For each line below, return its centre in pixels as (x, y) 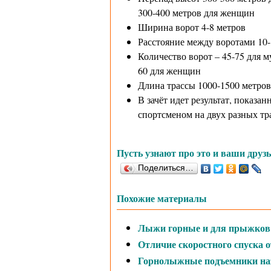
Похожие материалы (162, 199)
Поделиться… (165, 168)
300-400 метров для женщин (196, 12)
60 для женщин (169, 70)
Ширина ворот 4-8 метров (191, 27)
